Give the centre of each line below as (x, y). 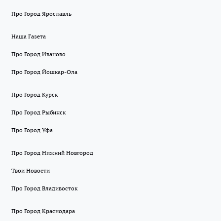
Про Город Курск (35, 94)
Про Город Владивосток (44, 188)
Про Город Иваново (38, 54)
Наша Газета (29, 36)
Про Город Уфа (32, 130)
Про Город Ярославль (41, 14)
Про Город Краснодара (43, 211)
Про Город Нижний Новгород (52, 153)
